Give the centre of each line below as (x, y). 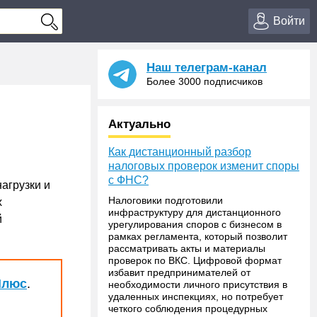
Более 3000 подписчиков (204, 81)
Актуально (139, 124)
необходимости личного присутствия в (198, 284)
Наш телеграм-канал (207, 68)
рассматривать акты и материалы (187, 248)
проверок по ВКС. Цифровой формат (195, 260)
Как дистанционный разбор (180, 152)
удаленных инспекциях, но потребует (196, 296)
